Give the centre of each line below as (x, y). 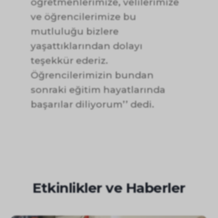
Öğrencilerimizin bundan (92, 75)
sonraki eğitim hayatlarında (98, 90)
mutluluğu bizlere (74, 32)
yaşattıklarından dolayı (86, 46)
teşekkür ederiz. (69, 61)
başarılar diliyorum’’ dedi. (92, 105)
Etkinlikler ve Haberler (109, 188)
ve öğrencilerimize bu (83, 17)
